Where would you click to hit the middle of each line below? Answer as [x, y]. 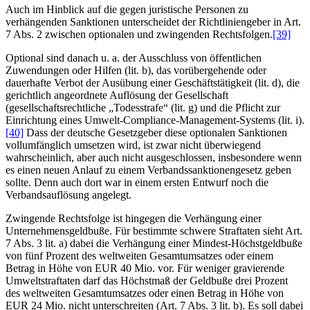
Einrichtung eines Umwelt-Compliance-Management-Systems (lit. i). [155, 120]
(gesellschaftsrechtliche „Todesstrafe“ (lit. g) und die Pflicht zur [143, 108]
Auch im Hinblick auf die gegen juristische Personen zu [127, 10]
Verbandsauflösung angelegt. [69, 195]
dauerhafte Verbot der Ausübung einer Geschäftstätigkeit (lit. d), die [153, 83]
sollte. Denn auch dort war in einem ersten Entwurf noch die [137, 183]
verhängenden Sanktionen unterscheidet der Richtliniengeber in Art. [153, 22]
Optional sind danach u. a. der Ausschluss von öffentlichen [134, 58]
